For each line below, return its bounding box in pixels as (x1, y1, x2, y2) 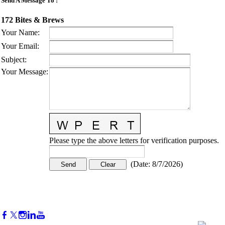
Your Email (1, 42, 37, 50)
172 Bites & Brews (1, 16, 64, 25)
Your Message (1, 67, 46, 76)
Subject (1, 55, 25, 64)
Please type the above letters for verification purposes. (49, 136, 219, 145)
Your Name (1, 28, 38, 37)
